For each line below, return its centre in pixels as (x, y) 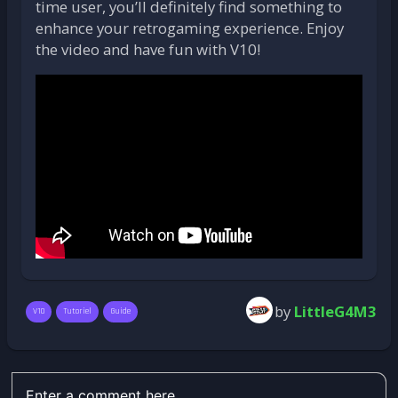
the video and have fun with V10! (148, 49)
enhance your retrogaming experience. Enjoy (190, 28)
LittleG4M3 (335, 311)
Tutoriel (78, 312)
